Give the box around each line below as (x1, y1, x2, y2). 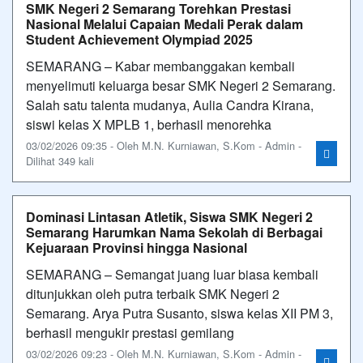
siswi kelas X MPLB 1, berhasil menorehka (26, 115, 271, 134)
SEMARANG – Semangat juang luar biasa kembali (26, 265, 318, 284)
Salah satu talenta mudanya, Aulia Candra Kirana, (26, 96, 314, 114)
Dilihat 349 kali (26, 153, 94, 169)
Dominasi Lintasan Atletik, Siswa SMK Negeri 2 (26, 207, 313, 226)
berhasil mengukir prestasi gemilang (26, 323, 234, 342)
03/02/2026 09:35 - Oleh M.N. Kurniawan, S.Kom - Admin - (26, 138, 301, 153)
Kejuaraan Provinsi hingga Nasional (26, 238, 247, 257)
